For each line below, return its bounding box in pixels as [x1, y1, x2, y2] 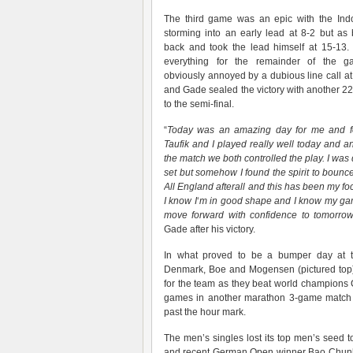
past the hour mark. [164, 307, 246, 318]
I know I [164, 195, 197, 206]
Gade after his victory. [164, 224, 255, 235]
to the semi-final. [164, 98, 234, 110]
